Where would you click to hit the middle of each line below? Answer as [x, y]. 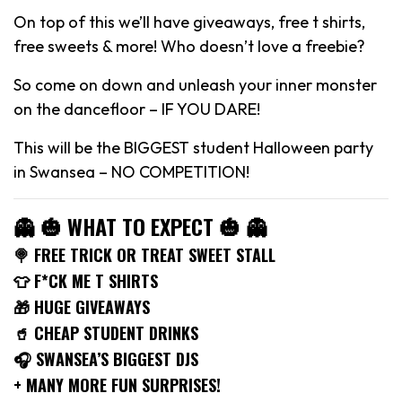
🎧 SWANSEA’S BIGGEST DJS [106, 358]
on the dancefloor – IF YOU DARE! [137, 109]
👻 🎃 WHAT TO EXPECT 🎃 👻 [140, 226]
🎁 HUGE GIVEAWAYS [82, 306]
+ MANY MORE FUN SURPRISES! [117, 385]
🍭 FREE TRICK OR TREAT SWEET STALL [144, 254]
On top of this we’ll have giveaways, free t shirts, [189, 22]
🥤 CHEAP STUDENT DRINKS [106, 332]
